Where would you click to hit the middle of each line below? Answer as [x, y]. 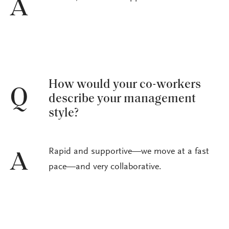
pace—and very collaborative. [105, 167]
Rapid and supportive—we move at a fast [129, 152]
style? [64, 113]
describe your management [122, 99]
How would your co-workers [125, 85]
